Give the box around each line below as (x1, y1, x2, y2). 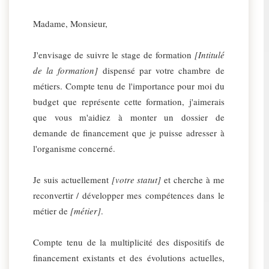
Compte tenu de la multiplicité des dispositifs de (33, 236, 225, 248)
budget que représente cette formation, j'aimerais (33, 95, 225, 107)
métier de (33, 205, 70, 217)
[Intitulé (194, 49, 225, 61)
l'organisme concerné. (33, 142, 115, 154)
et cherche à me (161, 174, 225, 186)
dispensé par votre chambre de (98, 64, 225, 76)
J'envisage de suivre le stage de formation (33, 49, 195, 61)
